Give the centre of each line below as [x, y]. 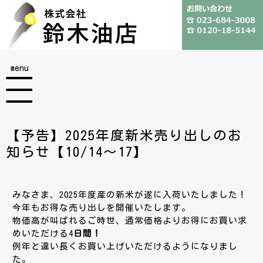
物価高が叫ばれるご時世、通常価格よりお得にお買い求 [130, 221]
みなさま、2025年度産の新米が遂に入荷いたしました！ [130, 195]
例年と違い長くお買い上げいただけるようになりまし [125, 247]
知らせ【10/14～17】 [77, 152]
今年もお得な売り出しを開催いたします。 [102, 208]
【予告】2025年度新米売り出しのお [125, 136]
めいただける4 [43, 234]
